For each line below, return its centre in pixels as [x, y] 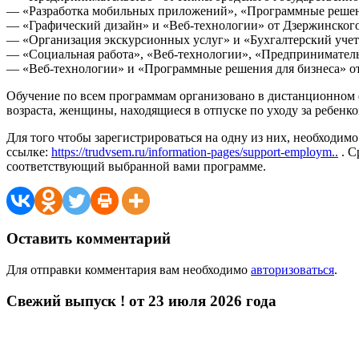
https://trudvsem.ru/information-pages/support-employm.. [195, 152]
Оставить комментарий [89, 239]
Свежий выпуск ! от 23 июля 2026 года [141, 301]
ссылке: [29, 152]
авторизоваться [292, 269]
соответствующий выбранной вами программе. [136, 167]
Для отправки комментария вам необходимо [129, 269]
